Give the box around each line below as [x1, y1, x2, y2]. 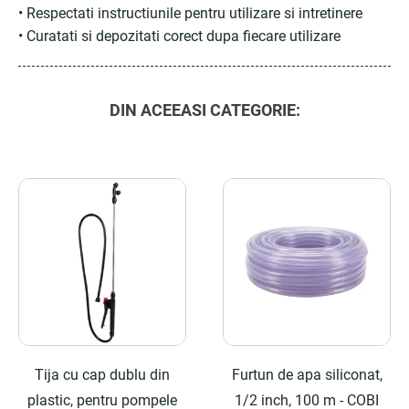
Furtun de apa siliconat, [231, 366, 383, 383]
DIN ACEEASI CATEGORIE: [109, 100, 300, 120]
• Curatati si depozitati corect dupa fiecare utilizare [18, 27, 341, 45]
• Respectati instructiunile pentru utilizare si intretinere [18, 5, 362, 22]
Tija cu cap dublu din [35, 366, 170, 383]
